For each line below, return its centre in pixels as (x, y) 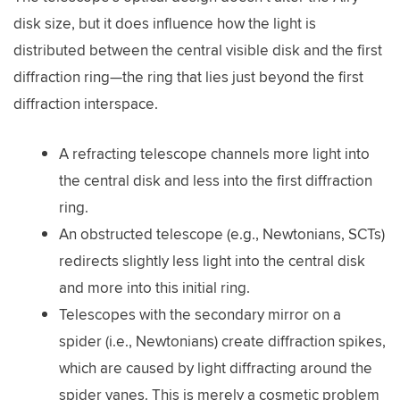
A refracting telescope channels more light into (214, 153)
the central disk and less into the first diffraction (216, 180)
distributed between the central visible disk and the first (198, 50)
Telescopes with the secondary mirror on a (200, 314)
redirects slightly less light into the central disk (212, 260)
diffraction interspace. (86, 104)
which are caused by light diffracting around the (216, 367)
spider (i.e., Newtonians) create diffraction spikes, (222, 341)
